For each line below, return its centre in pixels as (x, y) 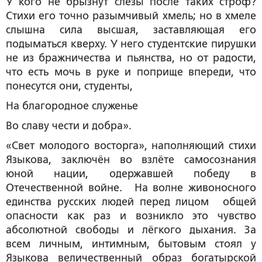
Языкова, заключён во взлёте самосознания (131, 159)
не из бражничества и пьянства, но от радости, (131, 58)
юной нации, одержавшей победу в (131, 173)
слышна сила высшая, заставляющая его (131, 30)
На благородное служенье (72, 106)
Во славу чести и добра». (69, 125)
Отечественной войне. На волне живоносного (131, 187)
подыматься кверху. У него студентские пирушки (131, 44)
